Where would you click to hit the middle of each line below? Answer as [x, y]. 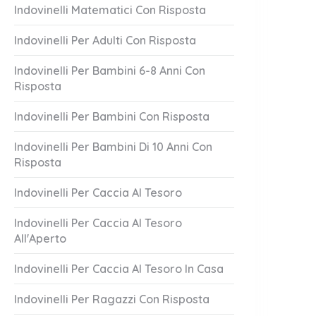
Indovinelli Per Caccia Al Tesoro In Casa [119, 269]
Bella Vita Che [269, 145]
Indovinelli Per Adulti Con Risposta [105, 40]
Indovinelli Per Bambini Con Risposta [112, 116]
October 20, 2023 [269, 170]
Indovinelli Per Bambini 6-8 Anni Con [110, 71]
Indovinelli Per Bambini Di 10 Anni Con [113, 147]
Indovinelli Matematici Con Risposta [110, 10]
